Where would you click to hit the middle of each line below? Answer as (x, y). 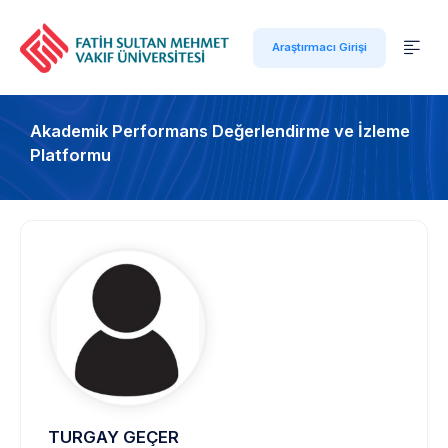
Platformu (70, 155)
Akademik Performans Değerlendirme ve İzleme (220, 131)
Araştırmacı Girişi (319, 47)
